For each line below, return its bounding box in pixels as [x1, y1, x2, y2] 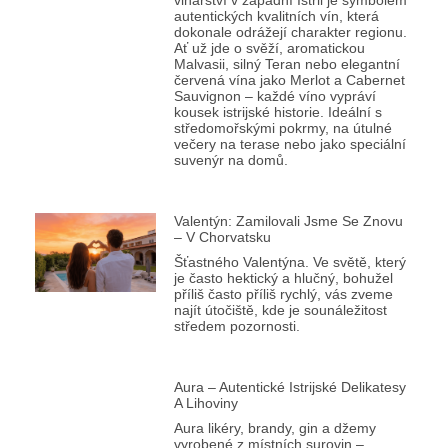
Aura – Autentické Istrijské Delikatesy [173, 378, 406, 395]
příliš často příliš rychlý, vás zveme [173, 285, 393, 302]
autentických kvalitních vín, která [173, 7, 379, 24]
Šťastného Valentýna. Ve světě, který [173, 253, 406, 270]
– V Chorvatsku [173, 228, 271, 245]
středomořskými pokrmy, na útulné [173, 119, 392, 136]
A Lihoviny [173, 394, 238, 411]
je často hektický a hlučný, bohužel [173, 269, 393, 286]
